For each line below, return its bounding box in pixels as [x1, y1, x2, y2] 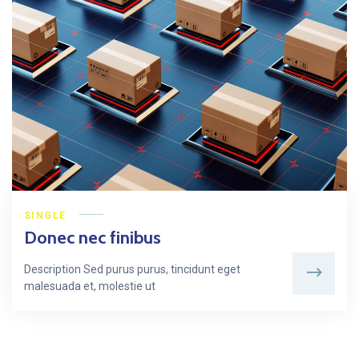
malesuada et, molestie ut [24, 280, 155, 293]
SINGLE [24, 210, 67, 222]
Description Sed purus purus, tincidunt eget [24, 263, 240, 276]
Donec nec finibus [24, 227, 161, 249]
